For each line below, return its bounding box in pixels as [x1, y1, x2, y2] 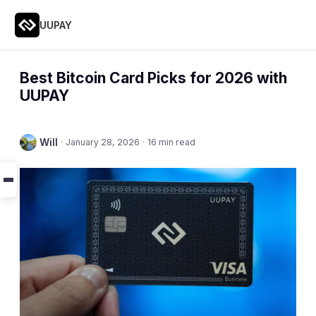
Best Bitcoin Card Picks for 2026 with [20, 69, 287, 87]
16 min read [147, 137, 195, 147]
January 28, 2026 [66, 137, 140, 147]
